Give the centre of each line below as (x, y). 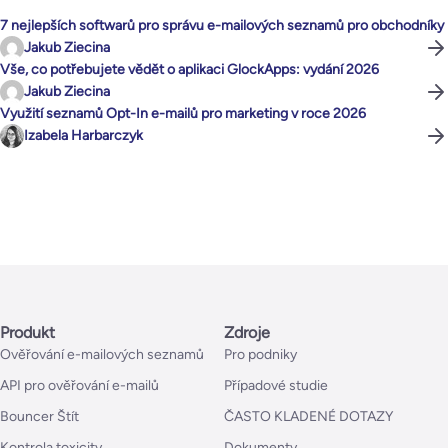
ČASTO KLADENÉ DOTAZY (308, 417)
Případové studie (276, 386)
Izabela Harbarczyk (83, 135)
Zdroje (247, 333)
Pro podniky (260, 355)
